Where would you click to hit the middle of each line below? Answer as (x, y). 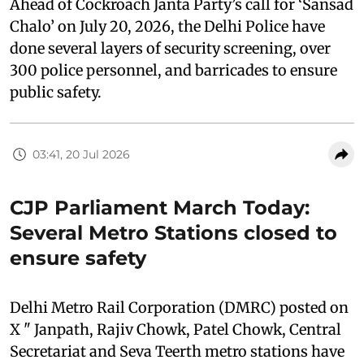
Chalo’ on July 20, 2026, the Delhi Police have (167, 27)
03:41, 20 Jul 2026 (81, 154)
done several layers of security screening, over (170, 49)
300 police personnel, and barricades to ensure (173, 71)
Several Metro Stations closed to (173, 233)
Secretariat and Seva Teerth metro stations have (177, 352)
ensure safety (78, 258)
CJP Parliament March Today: (160, 208)
